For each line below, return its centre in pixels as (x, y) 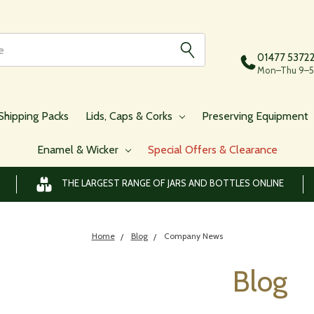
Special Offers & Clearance (212, 150)
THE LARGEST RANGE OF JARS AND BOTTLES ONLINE (173, 183)
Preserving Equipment (256, 116)
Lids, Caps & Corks (130, 116)
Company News (193, 236)
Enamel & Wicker (79, 150)
